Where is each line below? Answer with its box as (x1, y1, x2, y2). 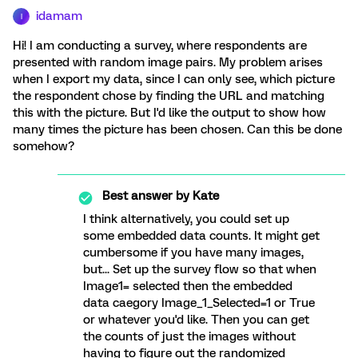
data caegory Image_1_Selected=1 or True (83, 296, 315, 310)
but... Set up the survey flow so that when (83, 262, 316, 276)
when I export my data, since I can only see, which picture (13, 72, 335, 86)
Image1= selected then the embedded (83, 279, 292, 293)
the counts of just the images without (83, 329, 296, 344)
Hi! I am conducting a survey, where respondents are (13, 38, 307, 53)
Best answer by (102, 189, 189, 203)
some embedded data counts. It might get (83, 229, 320, 243)
